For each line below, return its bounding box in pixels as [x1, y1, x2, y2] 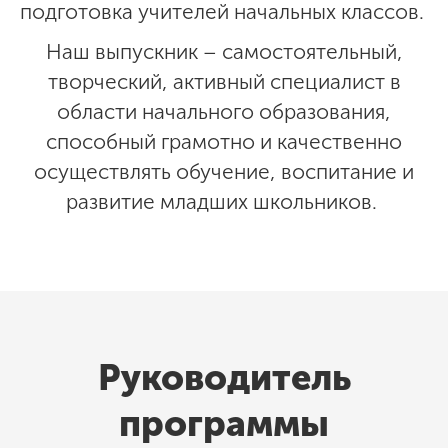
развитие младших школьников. [66, 188, 382, 214]
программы [119, 401, 329, 445]
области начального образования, [57, 98, 391, 124]
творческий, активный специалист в [47, 68, 401, 94]
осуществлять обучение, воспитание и [34, 158, 414, 184]
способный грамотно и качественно [46, 128, 402, 154]
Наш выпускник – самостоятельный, [45, 38, 403, 64]
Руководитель [97, 355, 351, 399]
